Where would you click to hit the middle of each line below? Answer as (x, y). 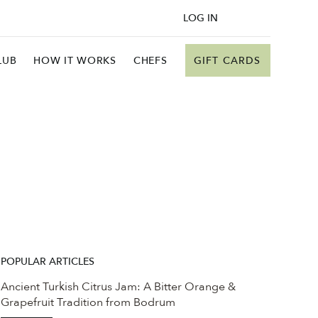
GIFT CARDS (227, 60)
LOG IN (200, 18)
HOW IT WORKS (75, 61)
